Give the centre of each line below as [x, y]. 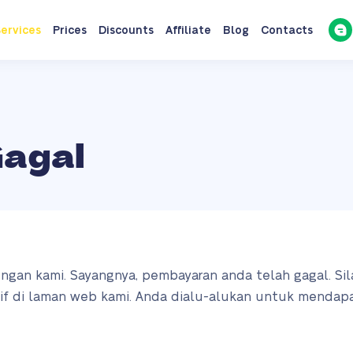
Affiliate [188, 31]
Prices [69, 31]
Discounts [126, 31]
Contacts [286, 31]
